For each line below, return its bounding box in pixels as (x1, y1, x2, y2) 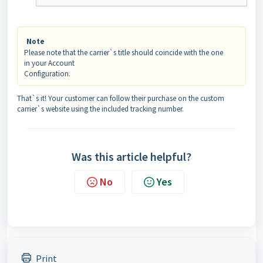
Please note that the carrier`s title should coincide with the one (24, 48, 223, 58)
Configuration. (24, 69, 72, 79)
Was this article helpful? (72, 149, 191, 164)
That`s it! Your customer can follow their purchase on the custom (17, 93, 224, 104)
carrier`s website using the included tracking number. (17, 104, 184, 114)
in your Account (24, 58, 76, 69)
